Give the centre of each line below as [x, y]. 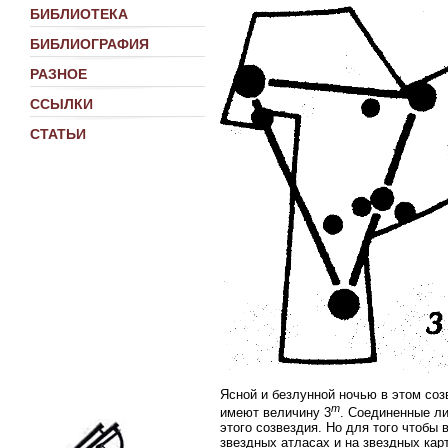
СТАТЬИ [58, 134]
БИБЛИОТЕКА [79, 14]
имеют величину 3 [275, 413]
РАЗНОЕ [58, 74]
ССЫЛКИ [61, 104]
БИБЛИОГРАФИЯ [89, 44]
